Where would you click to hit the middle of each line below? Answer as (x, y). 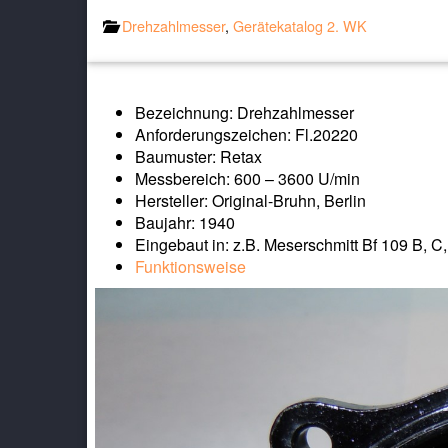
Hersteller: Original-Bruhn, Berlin (250, 200)
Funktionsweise (190, 266)
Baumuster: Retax (198, 156)
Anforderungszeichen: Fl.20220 (246, 134)
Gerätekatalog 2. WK (300, 25)
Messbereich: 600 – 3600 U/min (247, 178)
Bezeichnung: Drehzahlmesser (244, 112)
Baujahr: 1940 (185, 222)
